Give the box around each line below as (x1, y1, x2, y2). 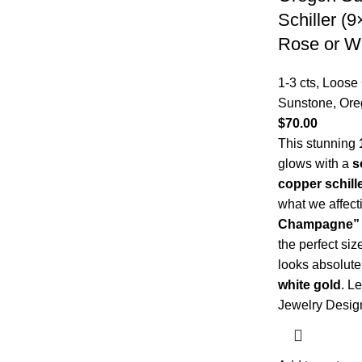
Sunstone (277, 95, 333, 110)
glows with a (277, 156, 352, 170)
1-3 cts (277, 75, 316, 90)
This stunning (277, 136, 359, 150)
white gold (277, 277, 341, 292)
